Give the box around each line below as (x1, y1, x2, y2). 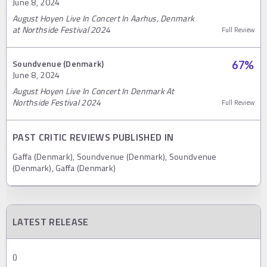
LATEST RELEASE (13, 214, 89, 229)
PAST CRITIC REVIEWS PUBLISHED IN (13, 129, 174, 144)
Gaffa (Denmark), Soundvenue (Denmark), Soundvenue (13, 150, 217, 163)
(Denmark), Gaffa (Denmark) (13, 161, 116, 174)
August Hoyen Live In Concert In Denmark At (13, 84, 175, 97)
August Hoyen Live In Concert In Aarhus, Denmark (13, 11, 195, 24)
